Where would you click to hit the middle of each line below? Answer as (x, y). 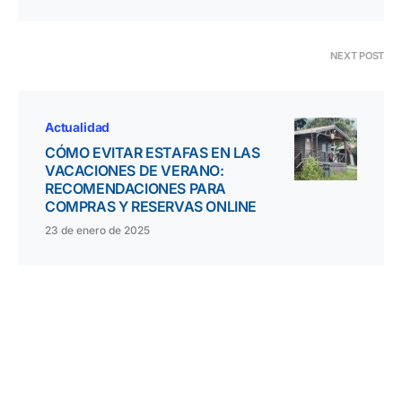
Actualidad (78, 127)
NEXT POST (357, 56)
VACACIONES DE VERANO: (135, 171)
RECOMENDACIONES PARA (136, 189)
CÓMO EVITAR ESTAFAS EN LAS (153, 153)
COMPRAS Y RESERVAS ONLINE (151, 207)
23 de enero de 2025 (97, 231)
